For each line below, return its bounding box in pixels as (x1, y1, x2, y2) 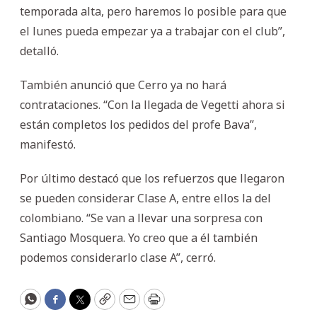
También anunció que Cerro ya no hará (20, 76, 226, 93)
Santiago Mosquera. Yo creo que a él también (20, 229, 258, 246)
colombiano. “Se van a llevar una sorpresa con (20, 209, 263, 226)
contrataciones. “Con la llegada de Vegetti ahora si (20, 96, 285, 113)
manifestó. (20, 136, 76, 152)
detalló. (20, 42, 59, 59)
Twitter (79, 296, 125, 314)
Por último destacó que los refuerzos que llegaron (20, 170, 284, 186)
